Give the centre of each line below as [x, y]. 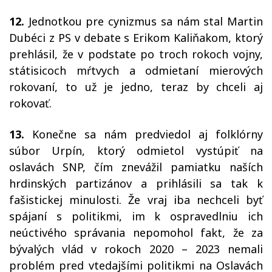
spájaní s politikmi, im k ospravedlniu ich [136, 216]
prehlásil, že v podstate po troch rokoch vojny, [136, 54]
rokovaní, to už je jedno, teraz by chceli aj [136, 87]
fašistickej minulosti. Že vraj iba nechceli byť [136, 200]
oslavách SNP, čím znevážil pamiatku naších [136, 167]
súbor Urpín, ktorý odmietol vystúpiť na [136, 151]
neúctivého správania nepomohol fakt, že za [136, 233]
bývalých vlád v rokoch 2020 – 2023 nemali [136, 249]
